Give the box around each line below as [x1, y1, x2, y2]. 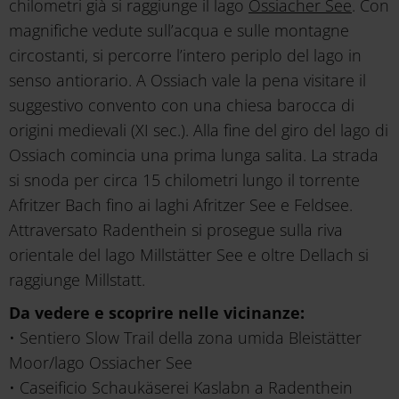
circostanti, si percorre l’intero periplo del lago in [9, 45, 362, 67]
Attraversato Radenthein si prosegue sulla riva [9, 219, 343, 241]
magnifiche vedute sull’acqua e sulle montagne [9, 20, 349, 42]
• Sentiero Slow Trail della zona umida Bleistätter [9, 327, 362, 349]
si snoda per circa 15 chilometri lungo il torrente [9, 169, 360, 191]
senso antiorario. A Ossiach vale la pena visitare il [9, 69, 366, 92]
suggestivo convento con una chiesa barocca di [9, 94, 354, 117]
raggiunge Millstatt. [9, 269, 145, 291]
